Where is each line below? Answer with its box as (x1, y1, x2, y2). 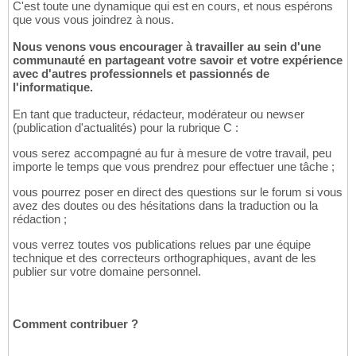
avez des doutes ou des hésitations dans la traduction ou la (13, 199, 318, 213)
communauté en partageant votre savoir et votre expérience (13, 53, 342, 68)
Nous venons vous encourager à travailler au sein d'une (13, 40, 321, 54)
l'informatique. (13, 80, 93, 95)
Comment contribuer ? (13, 317, 138, 331)
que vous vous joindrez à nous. (13, 13, 174, 27)
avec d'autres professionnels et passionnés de (13, 67, 269, 81)
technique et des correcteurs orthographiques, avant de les (13, 251, 316, 265)
